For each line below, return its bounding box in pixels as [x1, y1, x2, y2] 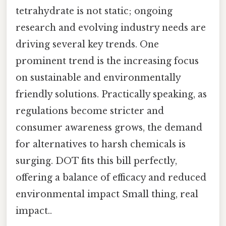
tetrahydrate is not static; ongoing [16, 5, 173, 17]
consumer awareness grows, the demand [16, 122, 202, 133]
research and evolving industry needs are [16, 22, 206, 33]
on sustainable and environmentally [16, 72, 181, 83]
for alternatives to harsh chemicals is [16, 138, 186, 150]
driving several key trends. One [16, 38, 159, 50]
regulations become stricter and [16, 105, 164, 117]
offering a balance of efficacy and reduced [16, 172, 206, 183]
